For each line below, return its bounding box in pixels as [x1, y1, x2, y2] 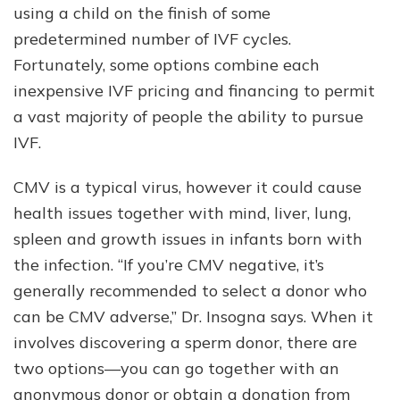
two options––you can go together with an [13, 358, 339, 379]
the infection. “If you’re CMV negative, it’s [13, 254, 324, 276]
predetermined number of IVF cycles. [13, 29, 291, 50]
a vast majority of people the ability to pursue [13, 106, 363, 128]
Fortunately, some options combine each [13, 54, 320, 76]
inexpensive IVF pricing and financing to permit [13, 80, 375, 102]
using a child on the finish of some [13, 3, 271, 24]
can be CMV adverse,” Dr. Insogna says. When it [13, 306, 373, 328]
